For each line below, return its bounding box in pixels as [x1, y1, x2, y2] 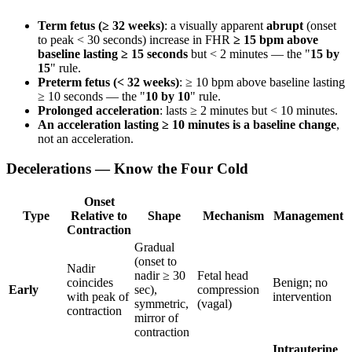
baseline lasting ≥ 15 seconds [38, 46, 188, 60]
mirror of [134, 310, 178, 324]
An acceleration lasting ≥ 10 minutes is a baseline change [38, 117, 336, 131]
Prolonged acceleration [38, 103, 159, 117]
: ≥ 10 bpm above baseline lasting [179, 75, 345, 89]
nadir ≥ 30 [134, 268, 185, 282]
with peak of [67, 289, 129, 303]
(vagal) [197, 296, 232, 310]
